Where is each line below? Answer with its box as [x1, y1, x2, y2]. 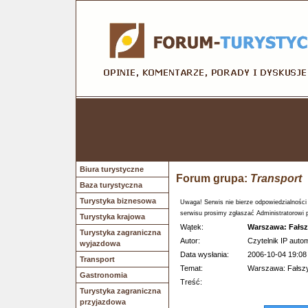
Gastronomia [80, 271, 127, 279]
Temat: [180, 264, 203, 272]
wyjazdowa [80, 239, 120, 247]
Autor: [180, 236, 200, 245]
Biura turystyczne [80, 165, 144, 173]
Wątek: [180, 223, 203, 231]
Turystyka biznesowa [80, 197, 156, 205]
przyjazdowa [80, 298, 126, 306]
